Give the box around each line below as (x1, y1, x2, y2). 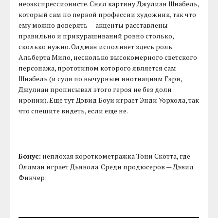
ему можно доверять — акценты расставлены (18, 20, 168, 30)
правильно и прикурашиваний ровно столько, (18, 31, 174, 41)
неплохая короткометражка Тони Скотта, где (41, 151, 191, 161)
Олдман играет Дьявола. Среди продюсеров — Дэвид (18, 162, 194, 172)
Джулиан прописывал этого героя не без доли (18, 85, 172, 94)
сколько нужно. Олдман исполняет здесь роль (18, 42, 173, 52)
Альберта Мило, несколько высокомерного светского (18, 53, 198, 62)
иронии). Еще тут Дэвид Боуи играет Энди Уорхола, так (18, 95, 200, 105)
